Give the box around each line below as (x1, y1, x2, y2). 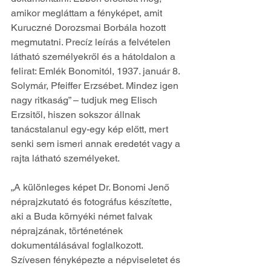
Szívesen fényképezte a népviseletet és (11, 253, 183, 266)
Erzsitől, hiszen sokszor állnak (11, 108, 143, 120)
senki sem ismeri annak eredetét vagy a (11, 137, 183, 149)
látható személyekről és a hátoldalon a (11, 50, 178, 62)
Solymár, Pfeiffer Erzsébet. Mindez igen (11, 79, 181, 91)
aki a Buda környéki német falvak (11, 210, 155, 222)
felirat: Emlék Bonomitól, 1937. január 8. (11, 65, 182, 77)
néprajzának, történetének (11, 224, 125, 237)
